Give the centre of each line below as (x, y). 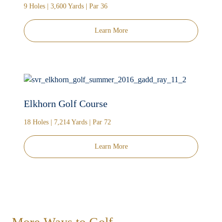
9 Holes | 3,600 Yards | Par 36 (66, 6)
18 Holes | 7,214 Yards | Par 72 (67, 122)
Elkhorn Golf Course (66, 104)
